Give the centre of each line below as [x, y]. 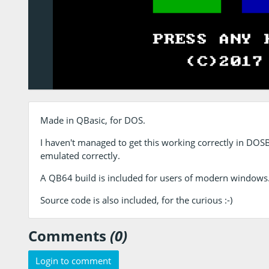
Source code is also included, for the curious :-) [136, 200]
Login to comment [74, 261]
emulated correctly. [80, 155]
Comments [69, 235]
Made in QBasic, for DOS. [92, 120]
